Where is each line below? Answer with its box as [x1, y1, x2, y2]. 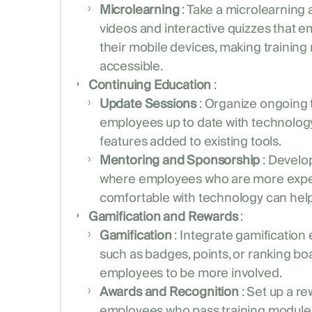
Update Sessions [99, 93, 197, 116]
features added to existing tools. [99, 131, 281, 153]
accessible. [99, 56, 163, 78]
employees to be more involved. [99, 263, 282, 285]
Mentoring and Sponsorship [99, 150, 260, 172]
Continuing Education [88, 75, 212, 97]
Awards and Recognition [99, 281, 239, 304]
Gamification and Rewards [88, 206, 238, 228]
